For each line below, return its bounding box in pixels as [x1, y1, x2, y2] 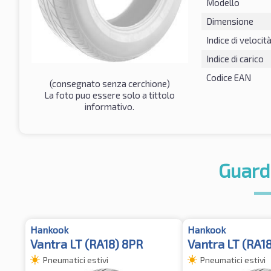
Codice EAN [206, 71, 251, 83]
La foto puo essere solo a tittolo [44, 89, 175, 100]
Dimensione [206, 15, 253, 27]
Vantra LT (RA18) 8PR [30, 236, 143, 251]
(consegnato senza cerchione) [49, 77, 170, 89]
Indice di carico [206, 53, 264, 64]
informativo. [85, 100, 135, 112]
